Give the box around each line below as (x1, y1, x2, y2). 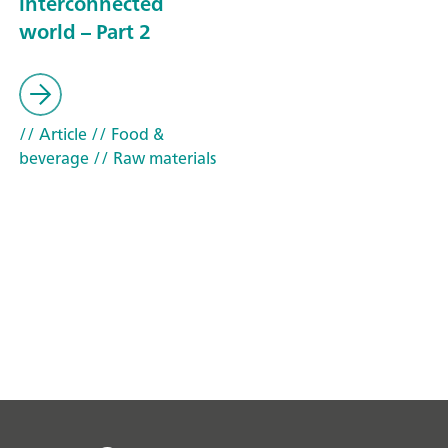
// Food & (87, 120, 164, 149)
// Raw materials (89, 144, 216, 173)
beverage (19, 144, 89, 173)
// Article (19, 120, 87, 149)
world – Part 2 (19, 14, 151, 50)
